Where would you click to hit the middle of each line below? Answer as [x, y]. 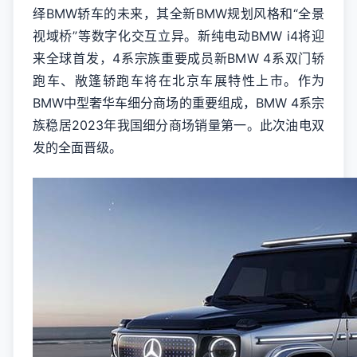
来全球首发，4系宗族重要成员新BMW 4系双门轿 [178, 58]
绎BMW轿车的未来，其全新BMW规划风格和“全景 [178, 14]
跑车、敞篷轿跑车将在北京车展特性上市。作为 [178, 80]
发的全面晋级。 [77, 147]
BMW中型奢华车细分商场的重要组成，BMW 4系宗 [178, 103]
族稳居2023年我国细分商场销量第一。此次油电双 [178, 125]
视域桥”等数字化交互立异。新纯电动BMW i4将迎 [178, 36]
